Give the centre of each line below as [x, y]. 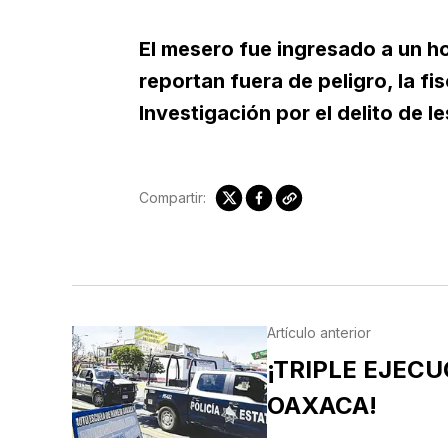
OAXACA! [321, 406]
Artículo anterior [318, 333]
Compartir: [172, 198]
